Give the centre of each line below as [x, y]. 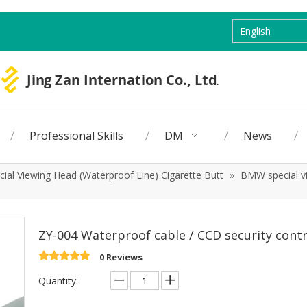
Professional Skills [76, 136]
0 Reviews [121, 257]
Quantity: [58, 281]
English [256, 31]
